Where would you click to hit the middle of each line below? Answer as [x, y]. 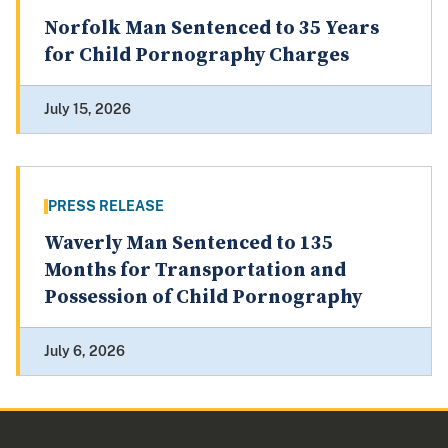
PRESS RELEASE [106, 206]
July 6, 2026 [84, 351]
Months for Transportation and [195, 271]
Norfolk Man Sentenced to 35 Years [211, 29]
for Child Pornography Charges [196, 56]
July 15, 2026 [87, 109]
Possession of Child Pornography [203, 298]
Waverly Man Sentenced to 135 [188, 244]
